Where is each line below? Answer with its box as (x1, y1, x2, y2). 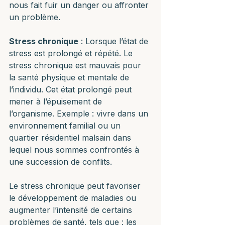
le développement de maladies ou (9, 193, 139, 203)
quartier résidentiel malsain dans (9, 133, 134, 143)
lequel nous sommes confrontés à (9, 145, 142, 155)
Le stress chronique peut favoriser (9, 181, 143, 191)
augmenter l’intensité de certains (9, 205, 135, 215)
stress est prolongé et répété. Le (9, 48, 135, 58)
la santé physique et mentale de (9, 72, 132, 82)
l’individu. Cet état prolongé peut (9, 84, 134, 94)
